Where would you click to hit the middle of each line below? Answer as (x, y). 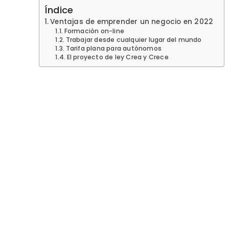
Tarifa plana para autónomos (114, 48)
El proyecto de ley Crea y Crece (118, 57)
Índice (59, 10)
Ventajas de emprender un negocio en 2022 (132, 21)
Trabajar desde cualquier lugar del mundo (134, 39)
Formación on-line (94, 31)
